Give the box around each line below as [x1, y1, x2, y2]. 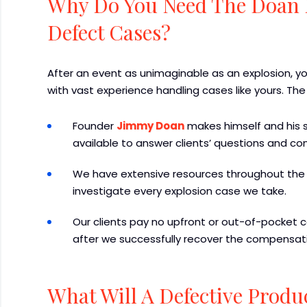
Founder [73, 118, 117, 133]
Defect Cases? [47, 18, 171, 46]
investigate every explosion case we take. [73, 183, 287, 198]
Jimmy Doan [116, 118, 185, 133]
